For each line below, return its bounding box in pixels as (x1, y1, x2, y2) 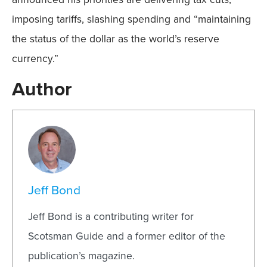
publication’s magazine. (28, 248, 135, 264)
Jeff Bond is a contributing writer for (28, 209, 194, 225)
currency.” (12, 51, 58, 67)
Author (12, 74, 72, 103)
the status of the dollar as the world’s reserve (12, 31, 219, 47)
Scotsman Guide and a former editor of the (28, 228, 226, 244)
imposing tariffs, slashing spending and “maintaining (12, 11, 251, 27)
